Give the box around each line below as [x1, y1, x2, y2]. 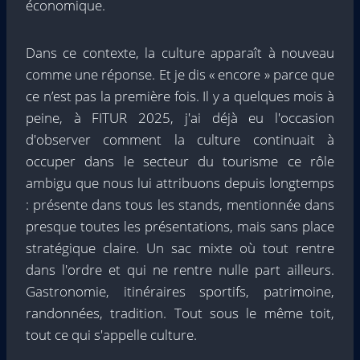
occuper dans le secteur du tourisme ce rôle [26, 152, 334, 170]
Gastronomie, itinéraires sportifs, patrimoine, [26, 282, 334, 301]
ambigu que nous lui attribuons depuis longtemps [26, 174, 334, 192]
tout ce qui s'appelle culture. [26, 325, 197, 344]
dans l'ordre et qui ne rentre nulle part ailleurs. [26, 260, 334, 279]
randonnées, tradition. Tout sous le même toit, [26, 304, 334, 322]
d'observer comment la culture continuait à [26, 130, 334, 149]
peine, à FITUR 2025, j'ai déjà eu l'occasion [26, 108, 334, 127]
